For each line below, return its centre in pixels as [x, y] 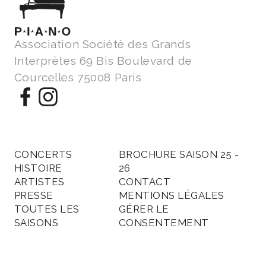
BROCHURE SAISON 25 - [179, 154]
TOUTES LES [47, 209]
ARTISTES [39, 181]
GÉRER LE [144, 209]
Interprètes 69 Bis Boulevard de [103, 60]
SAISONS [36, 222]
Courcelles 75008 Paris [78, 77]
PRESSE [34, 195]
